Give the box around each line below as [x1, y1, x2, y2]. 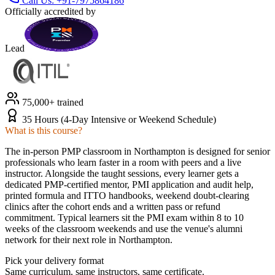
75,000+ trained [20, 96, 83, 107]
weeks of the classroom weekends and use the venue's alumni [5, 223, 242, 234]
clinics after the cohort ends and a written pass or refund [5, 201, 220, 212]
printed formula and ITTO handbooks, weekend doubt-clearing [5, 190, 249, 201]
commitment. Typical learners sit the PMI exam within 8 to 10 [5, 212, 244, 223]
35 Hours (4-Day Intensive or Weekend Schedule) [22, 114, 216, 125]
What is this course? [5, 125, 82, 136]
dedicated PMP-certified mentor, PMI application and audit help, [5, 179, 254, 190]
